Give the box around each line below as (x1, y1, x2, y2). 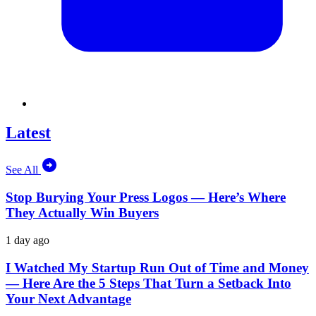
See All (6, 164, 41, 176)
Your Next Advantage (6, 291, 131, 306)
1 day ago (6, 233, 49, 246)
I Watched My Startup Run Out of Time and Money (6, 260, 309, 275)
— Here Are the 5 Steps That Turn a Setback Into (6, 275, 291, 291)
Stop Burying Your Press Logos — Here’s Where (6, 190, 286, 205)
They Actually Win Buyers (6, 205, 159, 221)
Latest (6, 123, 51, 142)
